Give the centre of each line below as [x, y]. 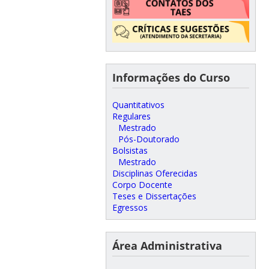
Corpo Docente [142, 185]
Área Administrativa [167, 246]
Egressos [130, 208]
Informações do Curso [171, 78]
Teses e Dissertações [154, 196]
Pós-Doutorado [149, 139]
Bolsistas [130, 151]
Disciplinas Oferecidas [155, 174]
